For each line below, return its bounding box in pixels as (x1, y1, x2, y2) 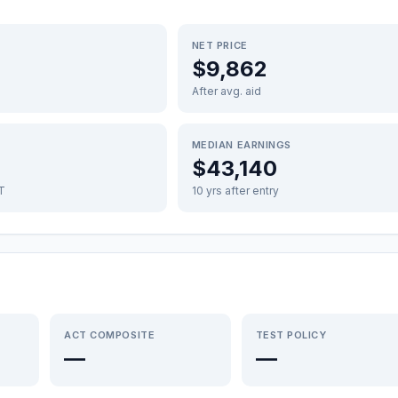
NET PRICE (191, 39, 248, 52)
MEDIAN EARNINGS (191, 139, 291, 151)
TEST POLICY (255, 329, 327, 341)
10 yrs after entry (191, 184, 279, 197)
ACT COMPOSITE (64, 329, 155, 341)
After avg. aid (191, 84, 261, 98)
